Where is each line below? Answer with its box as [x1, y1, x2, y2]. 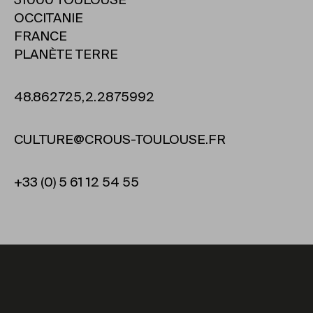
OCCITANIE [14, 12, 83, 27]
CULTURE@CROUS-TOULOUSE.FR [14, 133, 226, 148]
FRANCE [14, 30, 67, 45]
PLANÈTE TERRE [14, 48, 118, 63]
